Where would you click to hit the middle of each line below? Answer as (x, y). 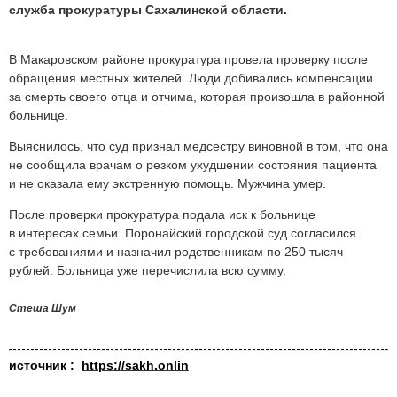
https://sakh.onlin (135, 366)
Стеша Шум (43, 309)
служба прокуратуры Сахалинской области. (148, 10)
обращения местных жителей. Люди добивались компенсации (191, 78)
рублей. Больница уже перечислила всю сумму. (148, 271)
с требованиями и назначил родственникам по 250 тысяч (176, 252)
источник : (45, 366)
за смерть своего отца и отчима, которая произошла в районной (197, 97)
